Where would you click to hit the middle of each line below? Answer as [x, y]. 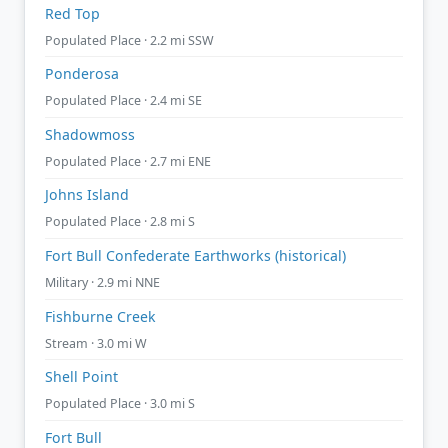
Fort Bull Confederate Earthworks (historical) [195, 255]
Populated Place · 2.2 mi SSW [129, 40]
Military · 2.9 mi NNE [102, 282]
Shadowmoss [90, 134]
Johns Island [87, 195]
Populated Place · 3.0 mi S [120, 404]
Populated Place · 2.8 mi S [120, 222]
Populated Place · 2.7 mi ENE [128, 161]
